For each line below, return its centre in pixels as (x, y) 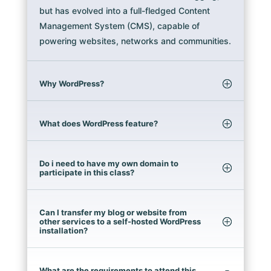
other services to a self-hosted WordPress (120, 222)
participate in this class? (87, 173)
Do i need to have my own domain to (109, 164)
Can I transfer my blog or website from (113, 213)
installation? (63, 231)
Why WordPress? (71, 84)
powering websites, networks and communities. (135, 41)
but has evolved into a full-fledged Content (124, 11)
